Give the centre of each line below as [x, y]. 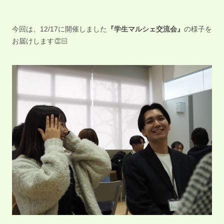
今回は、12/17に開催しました [59, 29]
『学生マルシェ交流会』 [145, 29]
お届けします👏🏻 [40, 41]
